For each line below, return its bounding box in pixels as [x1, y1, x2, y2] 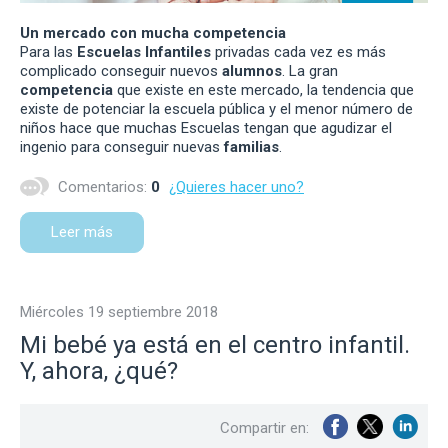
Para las [20, 43, 77, 62]
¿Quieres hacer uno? [169, 178, 304, 197]
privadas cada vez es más [211, 43, 386, 62]
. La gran [282, 62, 338, 81]
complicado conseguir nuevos [20, 62, 222, 81]
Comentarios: [54, 178, 151, 197]
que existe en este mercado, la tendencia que [117, 81, 414, 100]
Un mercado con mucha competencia [20, 24, 286, 43]
